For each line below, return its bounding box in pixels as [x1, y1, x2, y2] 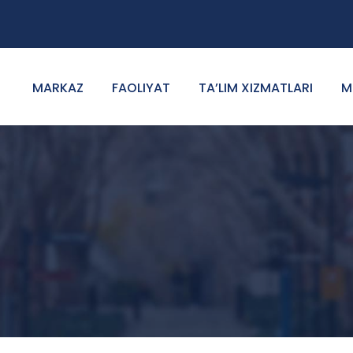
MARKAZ [32, 79, 84, 97]
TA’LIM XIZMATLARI [199, 79, 313, 97]
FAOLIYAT [112, 79, 170, 97]
